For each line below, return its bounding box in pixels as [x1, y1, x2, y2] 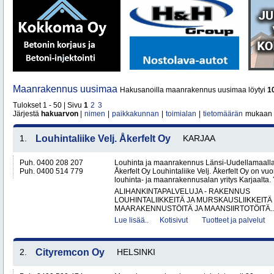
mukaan [243, 109, 272, 118]
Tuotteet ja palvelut [202, 216, 265, 224]
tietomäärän [203, 109, 243, 118]
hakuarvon [41, 109, 78, 118]
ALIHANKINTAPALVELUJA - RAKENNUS [114, 187, 250, 196]
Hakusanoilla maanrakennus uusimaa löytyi [120, 86, 267, 94]
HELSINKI [117, 247, 155, 257]
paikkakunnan [112, 109, 159, 118]
